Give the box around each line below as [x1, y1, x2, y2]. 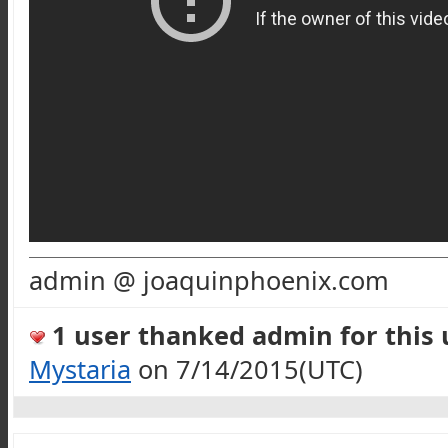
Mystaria [29, 352, 131, 386]
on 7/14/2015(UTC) [131, 352, 363, 386]
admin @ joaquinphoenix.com [29, 262, 389, 297]
